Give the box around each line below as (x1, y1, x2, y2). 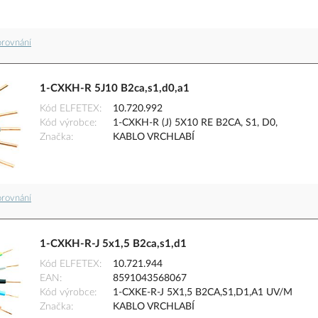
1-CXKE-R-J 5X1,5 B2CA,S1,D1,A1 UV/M (113, 287, 292, 298)
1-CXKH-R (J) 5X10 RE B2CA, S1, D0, (113, 118, 278, 128)
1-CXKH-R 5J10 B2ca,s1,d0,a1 (40, 83, 190, 94)
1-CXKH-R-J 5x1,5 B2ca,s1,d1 (40, 238, 187, 250)
